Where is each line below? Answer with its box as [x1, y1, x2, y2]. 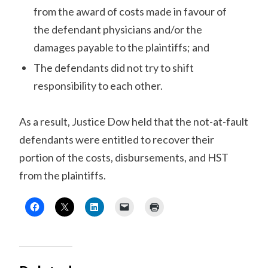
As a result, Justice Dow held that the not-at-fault [19, 115, 249, 128]
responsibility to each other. [33, 79, 163, 92]
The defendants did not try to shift [33, 61, 194, 74]
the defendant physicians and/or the [33, 23, 203, 36]
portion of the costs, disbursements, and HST [19, 151, 229, 164]
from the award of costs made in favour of [33, 5, 227, 18]
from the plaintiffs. [19, 169, 106, 182]
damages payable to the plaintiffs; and [33, 41, 210, 54]
